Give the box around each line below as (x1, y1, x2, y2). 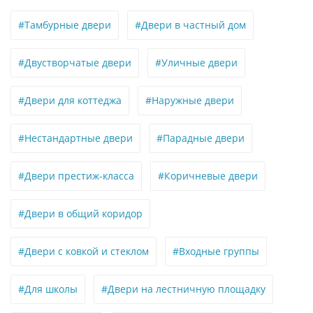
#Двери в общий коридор (18, 207, 143, 220)
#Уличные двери (155, 56, 238, 69)
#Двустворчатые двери (18, 56, 131, 69)
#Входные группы (173, 245, 259, 258)
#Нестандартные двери (18, 131, 133, 145)
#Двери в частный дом (135, 18, 246, 31)
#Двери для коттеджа (18, 94, 122, 107)
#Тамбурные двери (18, 18, 111, 31)
